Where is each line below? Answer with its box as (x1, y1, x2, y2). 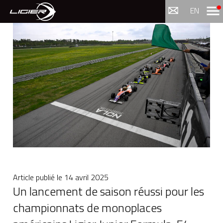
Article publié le (13, 171, 64, 183)
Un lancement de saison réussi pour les (13, 182, 204, 200)
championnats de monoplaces (13, 198, 162, 217)
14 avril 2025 (64, 171, 109, 183)
